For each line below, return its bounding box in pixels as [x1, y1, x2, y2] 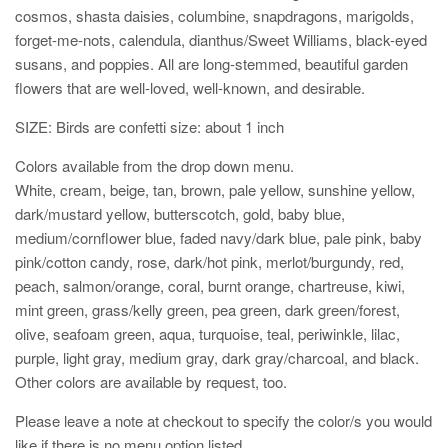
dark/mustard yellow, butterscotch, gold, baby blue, [15, 202, 345, 224]
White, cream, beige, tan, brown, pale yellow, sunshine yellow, [15, 178, 415, 200]
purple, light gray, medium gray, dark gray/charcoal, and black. [15, 346, 419, 368]
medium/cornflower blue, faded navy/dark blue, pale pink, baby [15, 226, 422, 248]
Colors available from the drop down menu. [15, 154, 294, 176]
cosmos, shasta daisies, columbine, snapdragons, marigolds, [15, 4, 414, 26]
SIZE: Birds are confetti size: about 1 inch [15, 115, 284, 137]
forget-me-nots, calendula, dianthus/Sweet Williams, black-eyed [15, 28, 427, 50]
